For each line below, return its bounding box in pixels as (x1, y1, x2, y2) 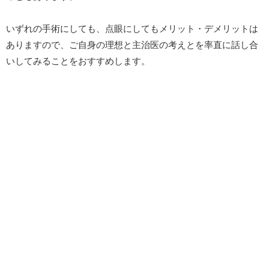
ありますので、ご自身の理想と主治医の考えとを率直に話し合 (6, 40, 258, 50)
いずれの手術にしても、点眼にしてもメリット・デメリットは (6, 23, 258, 34)
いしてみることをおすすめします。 (6, 56, 150, 67)
